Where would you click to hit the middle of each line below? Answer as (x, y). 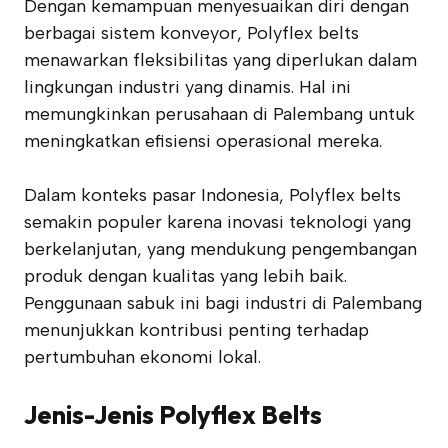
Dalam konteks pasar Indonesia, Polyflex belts (212, 195)
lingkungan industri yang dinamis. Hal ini (187, 87)
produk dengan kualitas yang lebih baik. (185, 276)
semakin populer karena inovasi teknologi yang (217, 222)
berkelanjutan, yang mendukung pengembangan (220, 249)
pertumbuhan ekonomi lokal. (142, 357)
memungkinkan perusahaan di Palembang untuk (219, 114)
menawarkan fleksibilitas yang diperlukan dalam (220, 60)
